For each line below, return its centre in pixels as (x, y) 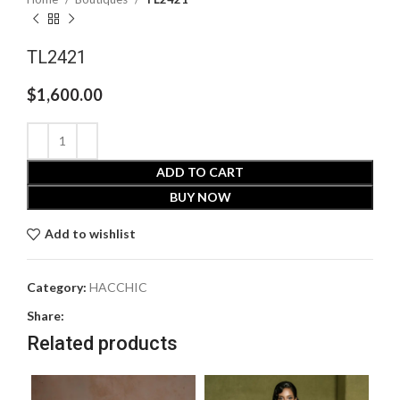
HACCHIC (118, 287)
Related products (102, 343)
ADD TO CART (200, 171)
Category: (57, 287)
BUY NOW (200, 196)
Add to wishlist (90, 234)
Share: (46, 315)
